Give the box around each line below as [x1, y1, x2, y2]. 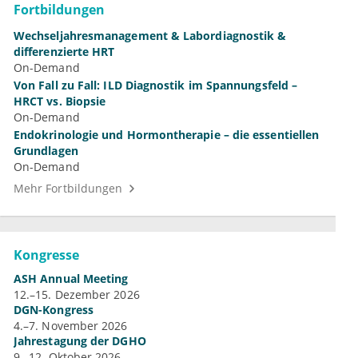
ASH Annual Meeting [14, 271, 129, 287]
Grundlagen [14, 143, 78, 159]
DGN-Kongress [14, 302, 93, 318]
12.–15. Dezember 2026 [14, 287, 140, 303]
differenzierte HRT [14, 44, 115, 60]
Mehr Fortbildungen [14, 181, 123, 197]
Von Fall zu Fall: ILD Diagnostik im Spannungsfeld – [14, 78, 298, 93]
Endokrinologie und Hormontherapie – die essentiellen [14, 127, 320, 143]
